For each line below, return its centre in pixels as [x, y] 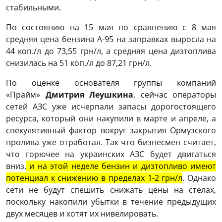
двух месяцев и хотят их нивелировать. [82, 214]
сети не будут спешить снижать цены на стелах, [111, 190]
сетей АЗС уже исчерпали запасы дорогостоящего [111, 107]
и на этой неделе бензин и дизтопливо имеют [121, 166]
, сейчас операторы [175, 95]
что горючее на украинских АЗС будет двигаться [111, 154]
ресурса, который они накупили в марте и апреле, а [111, 119]
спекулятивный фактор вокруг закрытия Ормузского [111, 131]
